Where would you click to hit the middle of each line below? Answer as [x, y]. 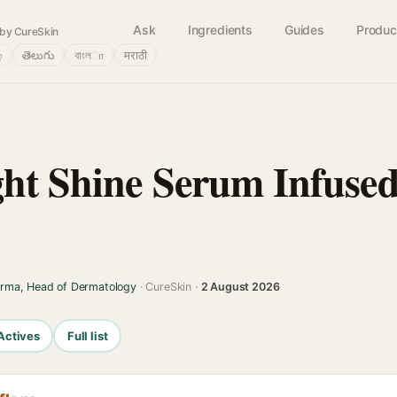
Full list [87, 335]
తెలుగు [39, 55]
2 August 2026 [240, 287]
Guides [304, 30]
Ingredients [220, 30]
